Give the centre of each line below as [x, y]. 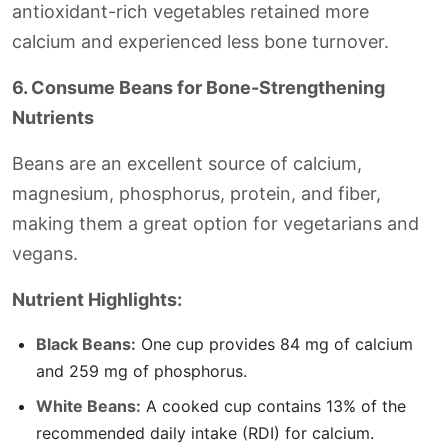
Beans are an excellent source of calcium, [187, 163]
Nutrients [53, 117]
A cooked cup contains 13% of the [273, 406]
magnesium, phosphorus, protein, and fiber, [196, 193]
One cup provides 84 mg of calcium [274, 344]
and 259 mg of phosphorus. [141, 371]
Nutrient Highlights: [97, 299]
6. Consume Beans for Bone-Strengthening [198, 87]
